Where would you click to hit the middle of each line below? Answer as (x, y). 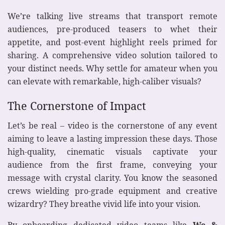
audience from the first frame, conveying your (113, 165)
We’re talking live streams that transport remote (113, 16)
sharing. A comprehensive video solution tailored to (113, 55)
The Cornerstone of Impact (77, 106)
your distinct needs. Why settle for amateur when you (113, 68)
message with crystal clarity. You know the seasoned (113, 178)
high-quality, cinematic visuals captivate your (113, 152)
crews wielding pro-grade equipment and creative (113, 191)
